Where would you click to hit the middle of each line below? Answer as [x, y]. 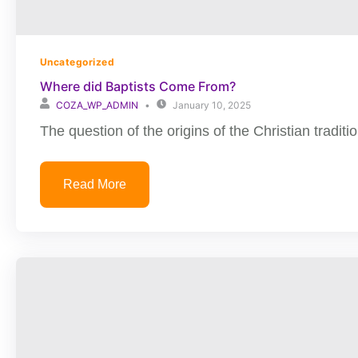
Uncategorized [78, 62]
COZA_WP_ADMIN [97, 105]
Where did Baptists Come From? [138, 86]
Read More [95, 184]
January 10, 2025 [212, 105]
